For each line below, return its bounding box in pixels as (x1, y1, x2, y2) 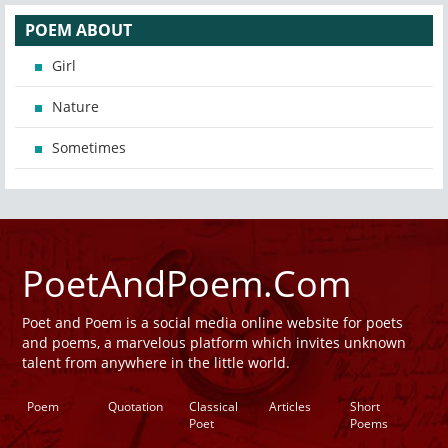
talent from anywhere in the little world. (22, 353, 290, 373)
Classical (188, 398, 238, 416)
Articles (269, 398, 312, 416)
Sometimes (52, 138, 126, 158)
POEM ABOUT (25, 19, 132, 42)
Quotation (107, 398, 163, 416)
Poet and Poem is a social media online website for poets (22, 313, 403, 333)
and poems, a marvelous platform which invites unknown (22, 333, 406, 353)
